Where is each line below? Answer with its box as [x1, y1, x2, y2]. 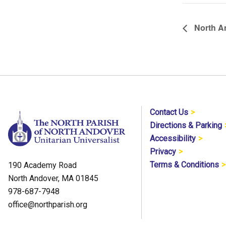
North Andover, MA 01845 [8, 173, 98, 183]
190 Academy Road [8, 160, 77, 170]
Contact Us [150, 107, 189, 117]
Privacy [150, 146, 177, 156]
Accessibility [150, 133, 196, 143]
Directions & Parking [150, 120, 222, 130]
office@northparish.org [8, 199, 87, 209]
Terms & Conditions [150, 159, 219, 169]
